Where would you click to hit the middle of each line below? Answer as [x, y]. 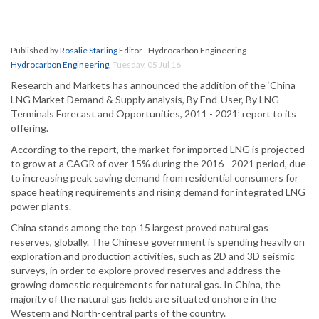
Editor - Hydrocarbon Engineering [182, 51]
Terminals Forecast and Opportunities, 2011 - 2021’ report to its [153, 114]
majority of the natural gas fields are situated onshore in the [143, 299]
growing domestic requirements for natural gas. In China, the [146, 285]
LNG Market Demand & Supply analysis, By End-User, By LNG [145, 100]
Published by [35, 51]
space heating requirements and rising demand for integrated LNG [158, 192]
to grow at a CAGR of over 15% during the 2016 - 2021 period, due [158, 164]
